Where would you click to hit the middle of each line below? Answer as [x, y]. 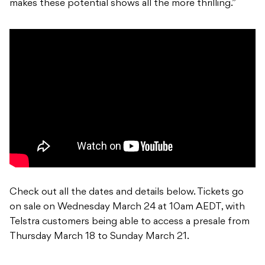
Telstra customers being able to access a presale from [130, 222]
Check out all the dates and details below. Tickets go [127, 193]
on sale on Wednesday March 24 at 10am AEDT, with [127, 207]
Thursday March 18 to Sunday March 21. [99, 237]
